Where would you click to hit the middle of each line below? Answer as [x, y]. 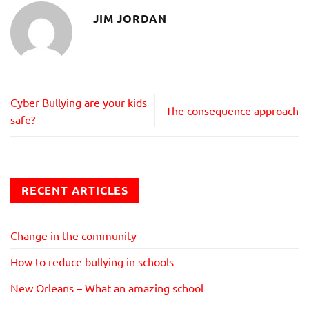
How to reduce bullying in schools [92, 262]
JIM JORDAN [130, 18]
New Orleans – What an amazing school [107, 288]
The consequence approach [232, 111]
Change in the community [73, 236]
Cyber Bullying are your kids [79, 102]
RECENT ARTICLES [75, 190]
